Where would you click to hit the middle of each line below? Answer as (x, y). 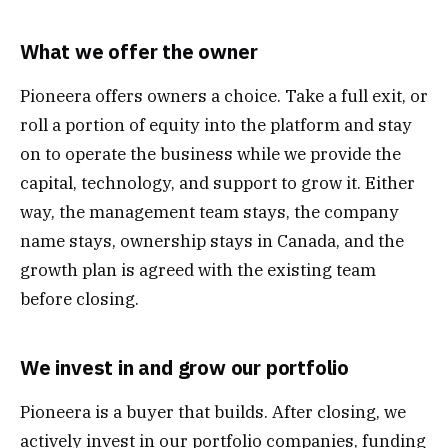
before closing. (79, 298)
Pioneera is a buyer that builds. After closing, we (213, 411)
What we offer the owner (139, 51)
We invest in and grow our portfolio (184, 367)
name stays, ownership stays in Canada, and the (212, 240)
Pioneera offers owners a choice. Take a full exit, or (224, 95)
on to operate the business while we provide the (210, 153)
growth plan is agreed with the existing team (198, 269)
